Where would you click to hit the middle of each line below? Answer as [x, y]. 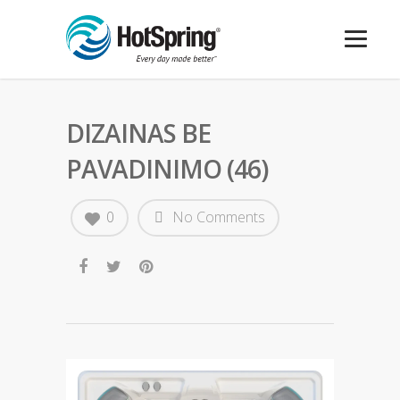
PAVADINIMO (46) [167, 169]
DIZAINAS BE [138, 133]
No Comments [217, 217]
